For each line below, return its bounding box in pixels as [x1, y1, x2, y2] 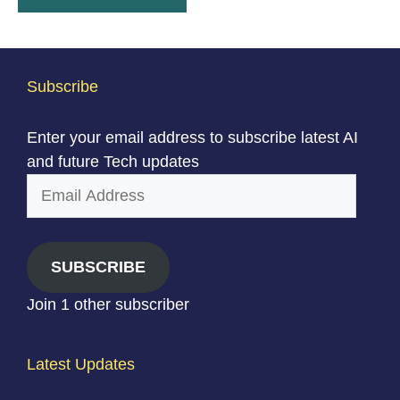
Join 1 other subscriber [27, 296, 189, 314]
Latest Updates [27, 355, 135, 374]
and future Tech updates [27, 153, 199, 171]
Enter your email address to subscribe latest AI [27, 129, 358, 147]
